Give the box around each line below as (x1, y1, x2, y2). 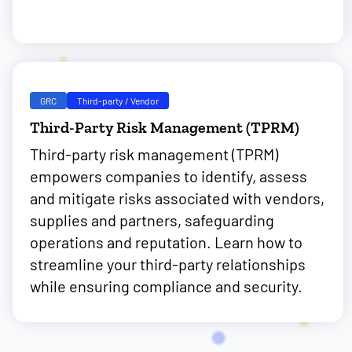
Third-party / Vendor (77, 95, 159, 106)
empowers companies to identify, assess (30, 167, 307, 185)
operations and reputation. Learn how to (30, 233, 302, 251)
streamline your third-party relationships (30, 255, 306, 273)
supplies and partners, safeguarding (30, 211, 274, 229)
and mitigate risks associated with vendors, (30, 189, 324, 207)
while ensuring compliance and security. (30, 277, 302, 295)
